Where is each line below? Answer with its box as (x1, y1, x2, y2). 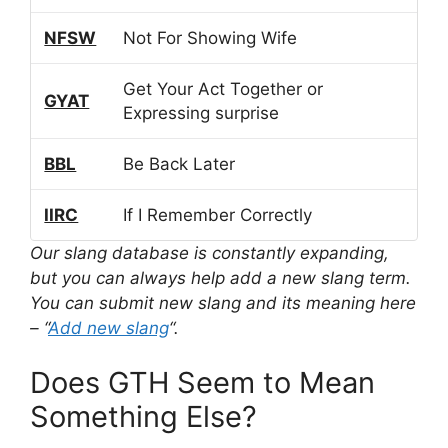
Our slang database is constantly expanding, (30, 242, 389, 263)
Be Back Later (123, 153, 236, 174)
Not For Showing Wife (123, 27, 298, 48)
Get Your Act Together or (123, 78, 324, 99)
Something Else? (30, 399, 257, 435)
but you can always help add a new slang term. (30, 267, 411, 288)
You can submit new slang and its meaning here (30, 292, 416, 313)
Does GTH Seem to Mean (30, 365, 375, 401)
